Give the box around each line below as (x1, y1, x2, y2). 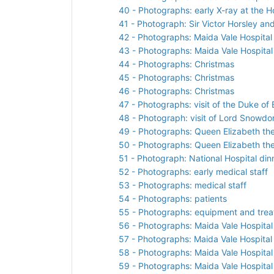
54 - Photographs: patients (119, 193, 227, 204)
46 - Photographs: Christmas (119, 85, 234, 96)
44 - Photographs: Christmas (119, 58, 234, 69)
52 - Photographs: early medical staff (119, 166, 268, 177)
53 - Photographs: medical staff (119, 179, 246, 190)
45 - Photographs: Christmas (119, 72, 234, 83)
